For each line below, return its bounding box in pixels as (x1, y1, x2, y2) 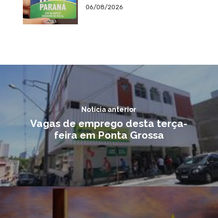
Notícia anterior (81, 106, 136, 114)
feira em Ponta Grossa (54, 129, 164, 142)
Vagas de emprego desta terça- (30, 117, 187, 130)
